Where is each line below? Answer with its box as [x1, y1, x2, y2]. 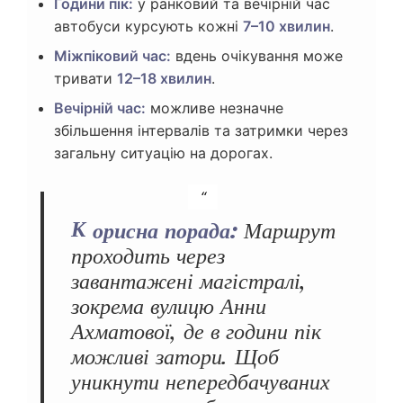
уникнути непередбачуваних [71, 368, 330, 395]
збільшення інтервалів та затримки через [54, 121, 348, 139]
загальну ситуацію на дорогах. [54, 143, 273, 162]
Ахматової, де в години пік [71, 318, 321, 345]
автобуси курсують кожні [54, 16, 243, 35]
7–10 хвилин [243, 16, 330, 35]
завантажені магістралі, [71, 267, 307, 294]
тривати [54, 68, 117, 87]
